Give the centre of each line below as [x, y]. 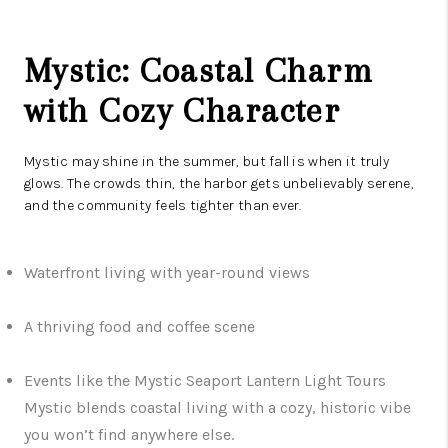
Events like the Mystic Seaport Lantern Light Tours [205, 381]
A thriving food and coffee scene [139, 327]
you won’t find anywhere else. [129, 435]
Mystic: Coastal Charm [199, 71]
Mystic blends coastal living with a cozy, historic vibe [217, 408]
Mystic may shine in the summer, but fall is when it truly [206, 162]
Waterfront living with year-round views [167, 273]
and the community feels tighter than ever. [163, 206]
